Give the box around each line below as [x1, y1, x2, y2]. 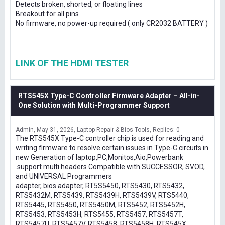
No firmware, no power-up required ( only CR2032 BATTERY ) [16, 19, 208, 27]
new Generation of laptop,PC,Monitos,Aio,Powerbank [16, 153, 183, 161]
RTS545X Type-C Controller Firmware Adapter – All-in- [18, 92, 200, 100]
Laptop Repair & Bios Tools [77, 126, 150, 133]
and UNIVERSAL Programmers [16, 172, 112, 180]
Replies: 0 [153, 126, 180, 133]
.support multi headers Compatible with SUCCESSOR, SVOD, [16, 163, 205, 171]
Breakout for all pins [16, 10, 79, 18]
